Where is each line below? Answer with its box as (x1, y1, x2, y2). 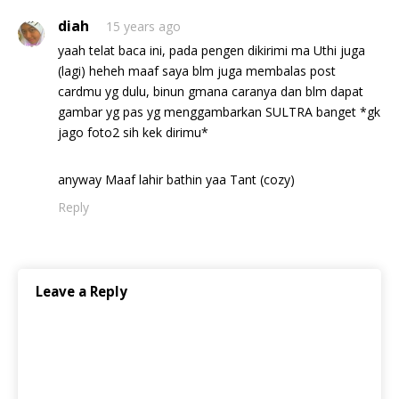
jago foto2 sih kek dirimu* (58, 124, 208, 141)
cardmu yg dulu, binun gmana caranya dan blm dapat (58, 83, 363, 100)
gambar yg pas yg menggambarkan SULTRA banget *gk (58, 103, 380, 120)
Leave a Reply (36, 282, 127, 300)
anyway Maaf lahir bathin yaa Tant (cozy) (58, 171, 295, 188)
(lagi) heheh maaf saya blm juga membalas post (58, 62, 336, 79)
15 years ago (106, 18, 181, 35)
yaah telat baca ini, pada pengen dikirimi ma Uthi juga (58, 42, 365, 59)
